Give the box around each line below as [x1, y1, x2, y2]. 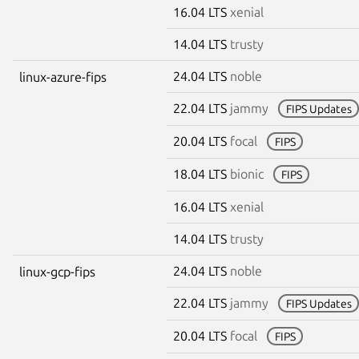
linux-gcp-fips [19, 264, 95, 279]
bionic [230, 166, 264, 181]
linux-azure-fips [19, 69, 107, 84]
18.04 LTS [173, 166, 230, 181]
